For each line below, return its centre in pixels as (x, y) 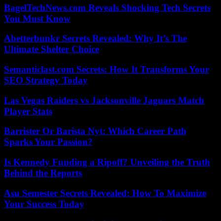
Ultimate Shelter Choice (52, 49)
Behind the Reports (43, 173)
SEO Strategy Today (46, 80)
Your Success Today (44, 204)
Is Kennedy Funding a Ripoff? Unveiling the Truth (107, 162)
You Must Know (37, 18)
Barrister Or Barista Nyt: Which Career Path (95, 131)
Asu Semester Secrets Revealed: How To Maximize (105, 193)
